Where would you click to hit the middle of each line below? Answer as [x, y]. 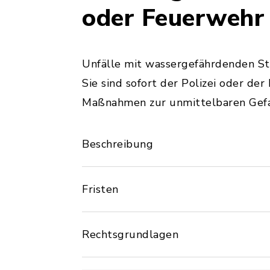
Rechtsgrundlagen [130, 234]
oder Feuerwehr [173, 18]
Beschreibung [118, 144]
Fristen [100, 189]
